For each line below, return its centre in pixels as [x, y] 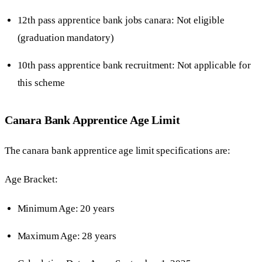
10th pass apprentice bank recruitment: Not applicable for [134, 65]
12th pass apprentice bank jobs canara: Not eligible [121, 20]
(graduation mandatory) [65, 38]
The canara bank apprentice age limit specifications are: [118, 151]
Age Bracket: [31, 180]
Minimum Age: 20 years [66, 208]
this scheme [41, 83]
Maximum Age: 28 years [67, 236]
